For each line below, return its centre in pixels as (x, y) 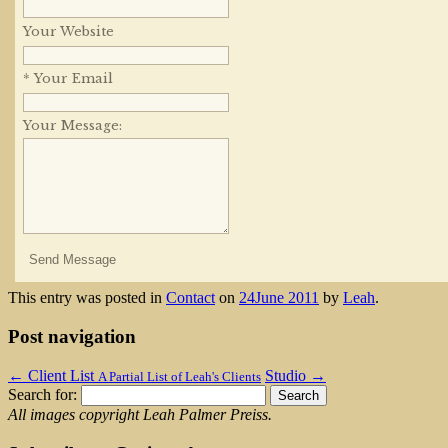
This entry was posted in (87, 298)
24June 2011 (279, 298)
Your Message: (72, 126)
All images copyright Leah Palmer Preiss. (140, 414)
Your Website (68, 32)
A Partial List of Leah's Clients (179, 376)
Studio (287, 375)
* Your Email (68, 79)
